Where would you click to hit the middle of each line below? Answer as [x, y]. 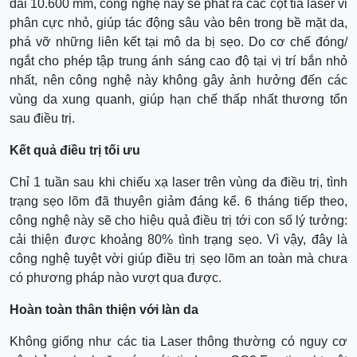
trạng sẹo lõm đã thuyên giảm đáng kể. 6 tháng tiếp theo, [178, 202]
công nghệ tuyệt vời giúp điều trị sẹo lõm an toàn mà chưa [178, 259]
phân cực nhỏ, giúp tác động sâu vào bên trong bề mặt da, [178, 23]
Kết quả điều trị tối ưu [75, 151]
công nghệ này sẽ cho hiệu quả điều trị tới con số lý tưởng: [178, 221]
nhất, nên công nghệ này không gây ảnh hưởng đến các [178, 80]
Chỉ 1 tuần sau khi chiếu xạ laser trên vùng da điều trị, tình [178, 182]
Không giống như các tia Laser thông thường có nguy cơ [178, 342]
